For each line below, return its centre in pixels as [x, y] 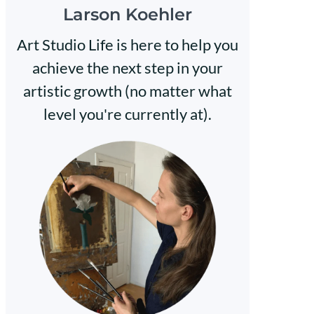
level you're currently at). [128, 114]
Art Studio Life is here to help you [128, 45]
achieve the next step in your [128, 68]
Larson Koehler [128, 15]
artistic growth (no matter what [128, 91]
